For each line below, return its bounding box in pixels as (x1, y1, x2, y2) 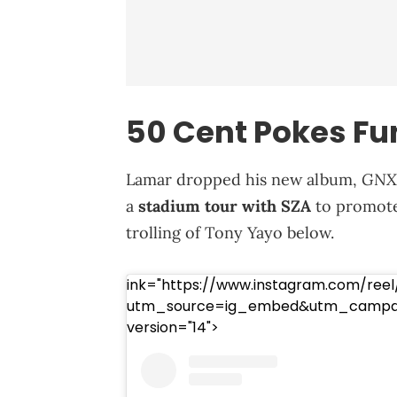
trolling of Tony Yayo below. (126, 222, 334, 243)
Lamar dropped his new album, (126, 168, 362, 190)
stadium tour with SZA (138, 195, 311, 216)
